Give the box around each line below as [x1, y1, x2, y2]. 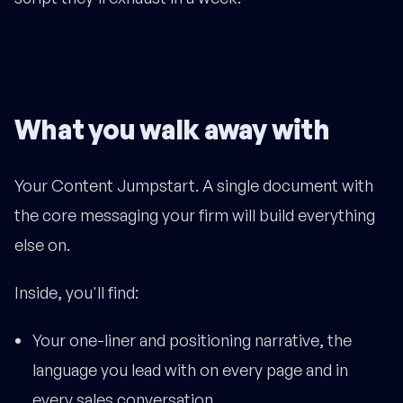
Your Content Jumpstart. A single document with [14, 175, 373, 196]
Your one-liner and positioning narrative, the [32, 330, 352, 351]
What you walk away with [14, 112, 329, 147]
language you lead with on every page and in [32, 360, 348, 381]
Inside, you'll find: [14, 282, 139, 303]
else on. [14, 235, 70, 255]
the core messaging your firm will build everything [14, 205, 375, 226]
